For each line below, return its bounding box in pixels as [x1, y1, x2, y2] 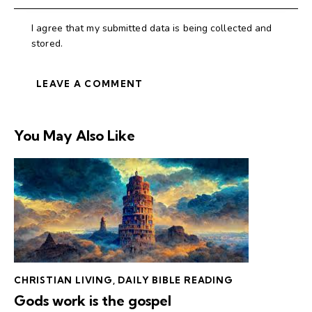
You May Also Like [14, 127, 135, 145]
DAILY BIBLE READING [118, 274, 233, 286]
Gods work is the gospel [14, 291, 171, 309]
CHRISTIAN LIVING [14, 274, 113, 286]
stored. [31, 37, 63, 51]
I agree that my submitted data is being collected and [31, 22, 272, 36]
